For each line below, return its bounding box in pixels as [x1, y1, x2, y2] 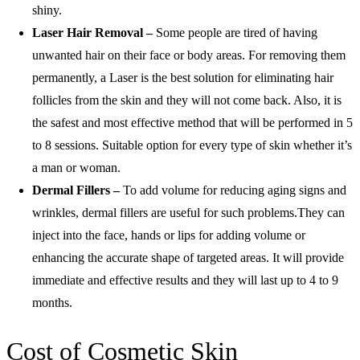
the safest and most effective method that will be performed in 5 [32, 115, 353, 129]
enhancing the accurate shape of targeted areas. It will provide [32, 250, 344, 264]
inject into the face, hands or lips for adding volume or [32, 227, 305, 242]
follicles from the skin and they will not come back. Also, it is [32, 92, 342, 107]
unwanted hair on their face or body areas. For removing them [32, 47, 346, 62]
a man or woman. [32, 160, 121, 174]
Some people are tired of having [156, 25, 317, 39]
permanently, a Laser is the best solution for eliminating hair [32, 70, 333, 84]
